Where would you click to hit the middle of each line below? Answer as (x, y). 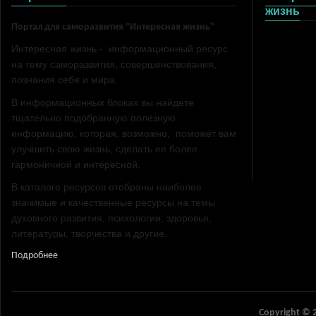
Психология (290, 42)
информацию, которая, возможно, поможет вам (124, 134)
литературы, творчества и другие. (89, 234)
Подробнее (35, 256)
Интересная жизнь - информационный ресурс (120, 49)
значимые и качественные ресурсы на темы (113, 203)
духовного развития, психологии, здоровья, (111, 218)
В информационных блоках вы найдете (103, 103)
